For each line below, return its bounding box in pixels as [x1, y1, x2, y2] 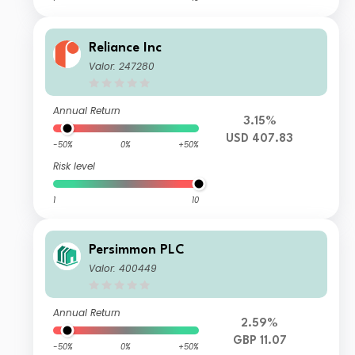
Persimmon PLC [89, 243, 185, 258]
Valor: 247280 [89, 59, 155, 74]
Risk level [53, 159, 96, 174]
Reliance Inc [89, 41, 162, 55]
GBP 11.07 [232, 335, 287, 348]
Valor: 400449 [89, 261, 158, 276]
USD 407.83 [226, 133, 294, 146]
